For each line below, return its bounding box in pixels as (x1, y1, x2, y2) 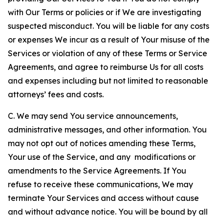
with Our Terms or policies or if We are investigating (8, 7, 201, 17)
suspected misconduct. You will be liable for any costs (8, 21, 209, 31)
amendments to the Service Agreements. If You (8, 166, 186, 175)
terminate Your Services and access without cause (8, 193, 199, 203)
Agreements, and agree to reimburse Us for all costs (8, 62, 203, 72)
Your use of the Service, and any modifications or (8, 152, 196, 162)
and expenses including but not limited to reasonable (8, 76, 208, 86)
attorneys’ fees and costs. (8, 89, 104, 99)
